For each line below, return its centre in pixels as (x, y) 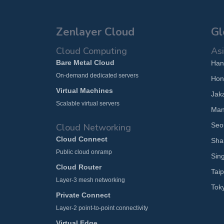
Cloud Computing (91, 51)
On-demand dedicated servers (97, 75)
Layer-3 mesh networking (90, 180)
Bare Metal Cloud (85, 62)
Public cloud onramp (84, 152)
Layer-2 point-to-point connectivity (102, 208)
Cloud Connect (82, 139)
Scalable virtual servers (88, 103)
